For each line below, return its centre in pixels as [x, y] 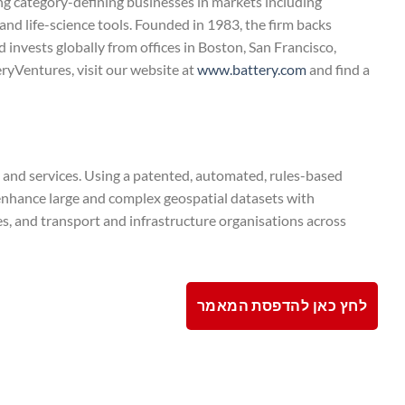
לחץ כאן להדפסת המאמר [282, 305]
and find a [338, 70]
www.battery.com [252, 70]
